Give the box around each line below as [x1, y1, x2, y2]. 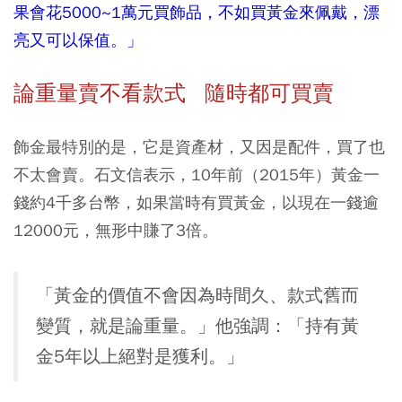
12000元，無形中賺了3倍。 [13, 219, 218, 240]
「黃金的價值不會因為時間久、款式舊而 [36, 284, 359, 307]
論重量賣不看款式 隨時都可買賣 [13, 79, 334, 107]
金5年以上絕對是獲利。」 [36, 345, 244, 368]
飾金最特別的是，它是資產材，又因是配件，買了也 [13, 135, 385, 157]
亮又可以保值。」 [13, 29, 143, 50]
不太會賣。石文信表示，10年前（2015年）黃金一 [13, 163, 380, 185]
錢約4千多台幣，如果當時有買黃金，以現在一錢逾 [13, 191, 379, 213]
